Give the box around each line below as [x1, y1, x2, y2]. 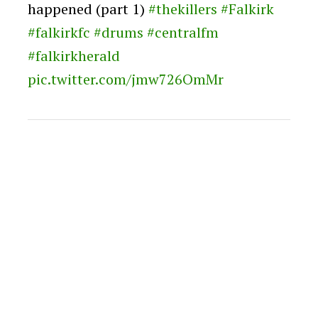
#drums [94, 22, 143, 42]
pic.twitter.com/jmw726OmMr [28, 69, 224, 89]
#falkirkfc [28, 22, 90, 42]
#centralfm [147, 22, 219, 42]
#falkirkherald [28, 45, 120, 65]
